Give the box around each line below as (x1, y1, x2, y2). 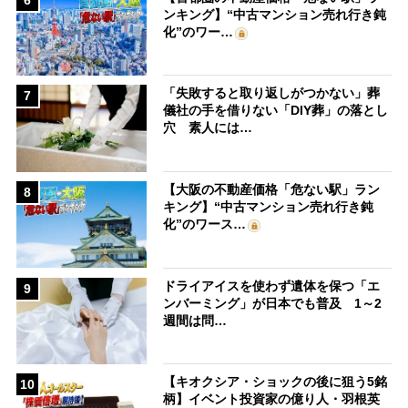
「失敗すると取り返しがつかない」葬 (163, 86, 381, 101)
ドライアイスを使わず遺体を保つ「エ (163, 278, 381, 293)
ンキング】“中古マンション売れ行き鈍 (163, 6, 387, 22)
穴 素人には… (163, 120, 253, 136)
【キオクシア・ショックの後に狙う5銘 (163, 374, 388, 390)
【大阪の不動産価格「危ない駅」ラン (163, 181, 381, 197)
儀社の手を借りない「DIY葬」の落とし (163, 103, 389, 118)
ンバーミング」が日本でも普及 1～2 (163, 295, 382, 311)
